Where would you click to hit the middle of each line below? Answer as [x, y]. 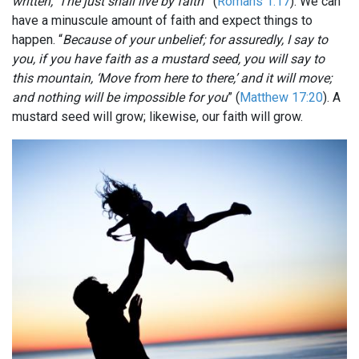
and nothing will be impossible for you [120, 98]
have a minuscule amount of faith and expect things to [162, 21]
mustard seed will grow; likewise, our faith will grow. [157, 117]
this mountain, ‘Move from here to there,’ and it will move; [172, 79]
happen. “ [37, 40]
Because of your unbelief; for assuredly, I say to [195, 40]
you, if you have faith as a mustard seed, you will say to [168, 59]
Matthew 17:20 [281, 98]
